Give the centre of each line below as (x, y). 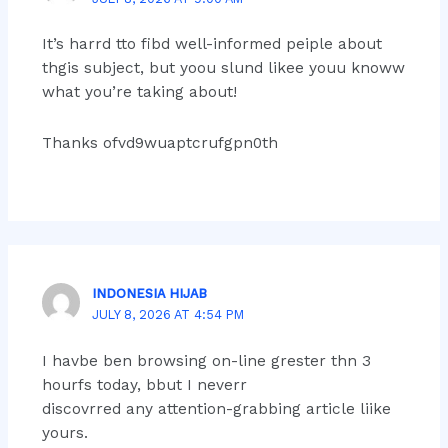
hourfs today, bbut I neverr (144, 384)
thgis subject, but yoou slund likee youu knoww (223, 68)
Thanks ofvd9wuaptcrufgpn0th (159, 143)
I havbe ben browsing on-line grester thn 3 (206, 360)
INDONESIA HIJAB (150, 294)
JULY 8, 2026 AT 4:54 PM (168, 315)
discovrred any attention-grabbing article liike (216, 408)
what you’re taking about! (139, 92)
